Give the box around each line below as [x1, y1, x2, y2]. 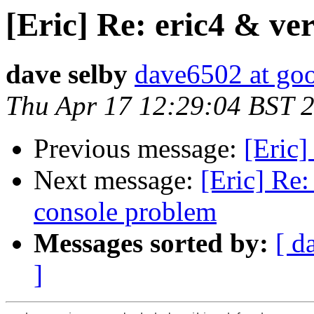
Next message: [34, 165, 200, 196]
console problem [34, 196, 217, 227]
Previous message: [34, 133, 244, 164]
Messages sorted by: [34, 228, 268, 259]
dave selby [6, 59, 128, 90]
